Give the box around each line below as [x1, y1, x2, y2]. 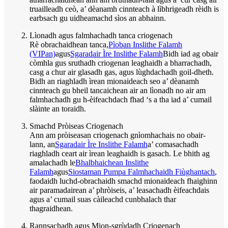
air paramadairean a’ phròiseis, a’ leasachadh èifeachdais [30, 185, 209, 194]
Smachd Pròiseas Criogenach [30, 121, 123, 130]
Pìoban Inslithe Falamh [108, 40, 182, 49]
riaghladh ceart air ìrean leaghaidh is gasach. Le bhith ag [30, 149, 210, 158]
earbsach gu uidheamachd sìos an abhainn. [30, 13, 166, 22]
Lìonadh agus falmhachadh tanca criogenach [30, 31, 173, 40]
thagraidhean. [30, 204, 73, 213]
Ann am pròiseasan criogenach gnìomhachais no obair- [30, 130, 206, 139]
